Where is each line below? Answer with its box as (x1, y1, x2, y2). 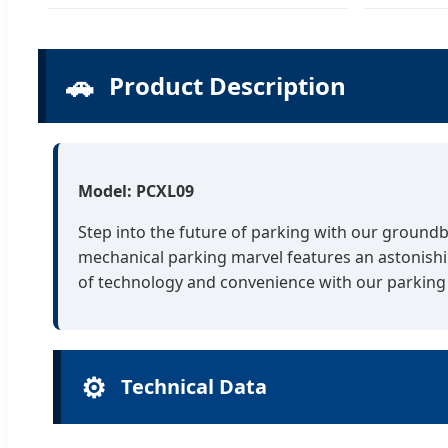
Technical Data (121, 372, 267, 400)
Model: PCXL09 (78, 179, 194, 202)
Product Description (109, 68, 346, 102)
